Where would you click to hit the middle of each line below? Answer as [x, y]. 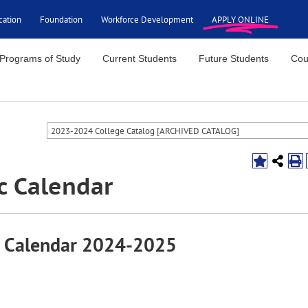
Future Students [234, 58]
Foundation [61, 19]
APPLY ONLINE [240, 19]
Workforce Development [147, 19]
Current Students [140, 58]
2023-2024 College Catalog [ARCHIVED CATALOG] [145, 131]
